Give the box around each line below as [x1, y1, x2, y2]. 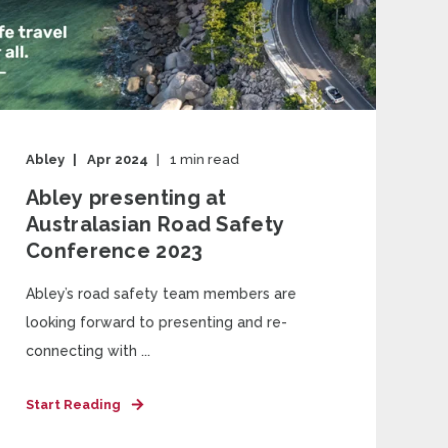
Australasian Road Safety [25, 211, 285, 237]
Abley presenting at [25, 185, 227, 210]
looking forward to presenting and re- [25, 314, 288, 331]
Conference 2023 [25, 238, 204, 264]
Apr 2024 [87, 151, 149, 168]
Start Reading [25, 396, 121, 413]
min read [180, 151, 240, 168]
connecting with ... [25, 342, 151, 360]
